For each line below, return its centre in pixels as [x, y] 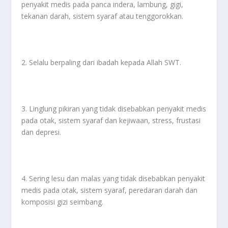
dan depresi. [41, 132]
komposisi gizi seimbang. [63, 202]
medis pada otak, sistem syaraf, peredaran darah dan [110, 190]
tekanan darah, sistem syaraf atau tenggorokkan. [103, 16]
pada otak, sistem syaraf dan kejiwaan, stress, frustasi [111, 121]
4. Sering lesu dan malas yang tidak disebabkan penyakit [113, 178]
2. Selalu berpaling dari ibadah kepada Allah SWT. [102, 63]
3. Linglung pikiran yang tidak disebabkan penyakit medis [114, 109]
